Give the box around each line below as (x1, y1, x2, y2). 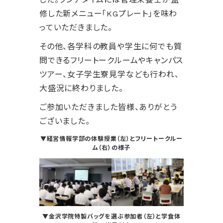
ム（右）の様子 (92, 144, 131, 151)
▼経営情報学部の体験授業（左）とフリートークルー (40, 135, 183, 142)
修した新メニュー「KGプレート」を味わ (39, 9, 178, 18)
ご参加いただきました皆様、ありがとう (39, 103, 177, 112)
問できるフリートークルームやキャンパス (39, 56, 184, 65)
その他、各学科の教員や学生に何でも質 (39, 42, 182, 51)
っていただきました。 (39, 23, 113, 32)
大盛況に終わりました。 (39, 84, 123, 93)
